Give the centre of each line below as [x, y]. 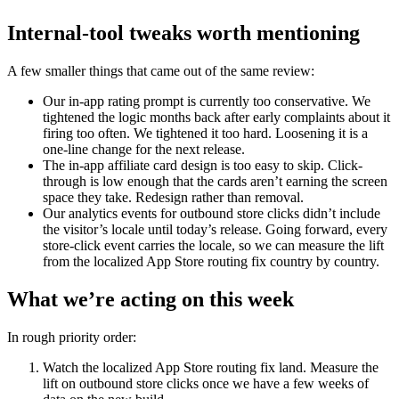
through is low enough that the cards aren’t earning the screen [215, 181]
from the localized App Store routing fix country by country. [211, 261]
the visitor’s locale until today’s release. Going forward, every [215, 229]
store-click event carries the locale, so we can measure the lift [213, 245]
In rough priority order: [72, 337]
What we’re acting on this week [151, 299]
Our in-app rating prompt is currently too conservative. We [207, 101]
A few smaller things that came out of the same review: [161, 70]
